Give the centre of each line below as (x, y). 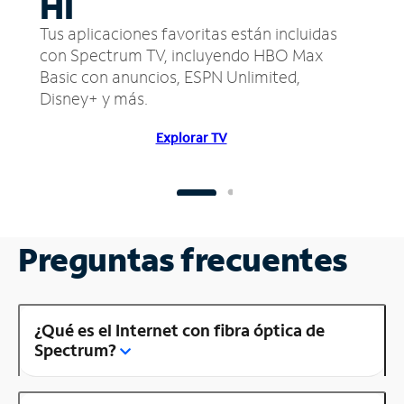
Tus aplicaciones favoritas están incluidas (188, 33)
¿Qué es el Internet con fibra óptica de (179, 330)
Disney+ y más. (94, 98)
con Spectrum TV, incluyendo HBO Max (181, 55)
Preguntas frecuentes (183, 259)
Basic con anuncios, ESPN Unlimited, (170, 76)
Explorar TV (191, 137)
